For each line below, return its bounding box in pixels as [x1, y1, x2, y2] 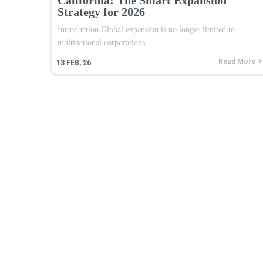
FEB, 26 [66, 58, 91, 67]
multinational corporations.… [58, 38, 156, 47]
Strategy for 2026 [58, 5, 145, 18]
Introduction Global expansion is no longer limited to [58, 25, 235, 34]
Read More [218, 57, 255, 66]
